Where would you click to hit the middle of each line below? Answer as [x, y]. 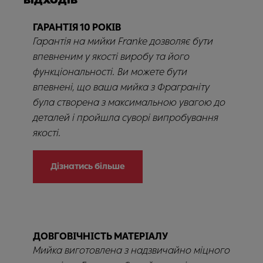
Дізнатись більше [88, 166]
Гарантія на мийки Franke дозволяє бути [123, 41]
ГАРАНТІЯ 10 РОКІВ [77, 27]
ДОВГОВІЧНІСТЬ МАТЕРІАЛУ [100, 236]
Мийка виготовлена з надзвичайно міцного [131, 250]
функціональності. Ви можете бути [110, 72]
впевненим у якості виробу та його [111, 57]
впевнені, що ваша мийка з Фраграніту [121, 87]
